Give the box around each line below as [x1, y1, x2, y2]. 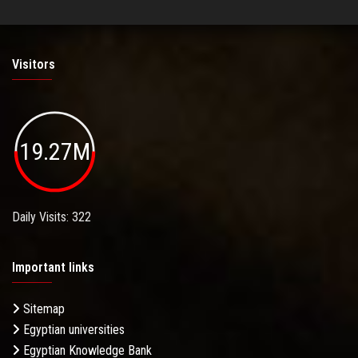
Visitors [12, 56, 55, 72]
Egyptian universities [20, 322, 125, 338]
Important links [12, 260, 94, 276]
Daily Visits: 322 [12, 209, 91, 225]
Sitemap [20, 301, 65, 317]
